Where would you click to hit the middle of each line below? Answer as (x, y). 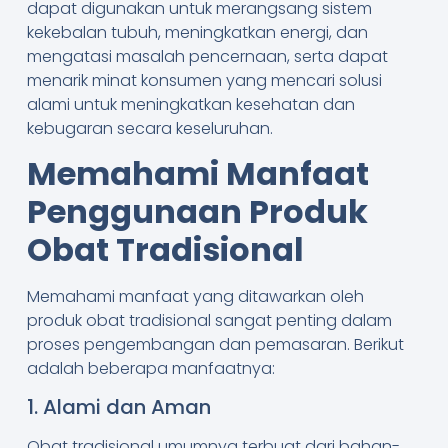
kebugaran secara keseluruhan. (149, 128)
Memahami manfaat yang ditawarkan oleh (195, 296)
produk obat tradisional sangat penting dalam (209, 320)
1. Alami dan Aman (118, 407)
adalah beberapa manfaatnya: (150, 368)
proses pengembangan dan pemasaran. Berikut (215, 344)
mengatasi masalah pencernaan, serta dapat (207, 56)
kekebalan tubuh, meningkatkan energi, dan (197, 32)
